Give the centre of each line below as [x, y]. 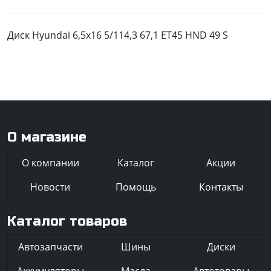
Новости [51, 187]
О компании [50, 163]
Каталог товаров [67, 222]
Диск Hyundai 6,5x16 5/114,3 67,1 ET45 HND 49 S [118, 35]
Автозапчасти [50, 247]
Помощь [135, 187]
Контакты [221, 187]
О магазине [47, 138]
